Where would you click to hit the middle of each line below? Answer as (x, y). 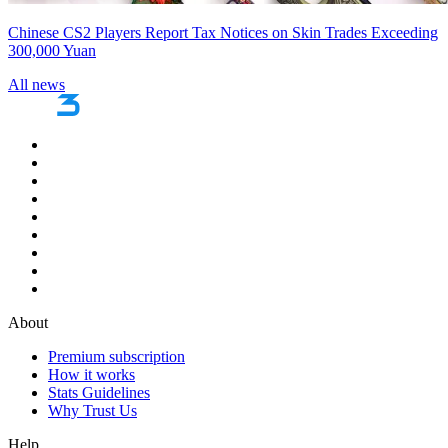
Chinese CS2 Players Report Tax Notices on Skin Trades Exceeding (223, 32)
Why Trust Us (92, 410)
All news (36, 84)
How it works (91, 374)
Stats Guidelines (99, 392)
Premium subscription (116, 356)
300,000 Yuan (52, 50)
